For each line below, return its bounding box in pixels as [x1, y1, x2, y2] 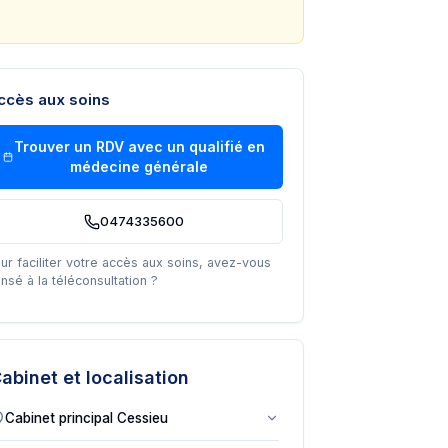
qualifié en [188, 138, 265, 155]
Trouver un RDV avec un [13, 138, 189, 155]
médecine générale [70, 158, 209, 175]
